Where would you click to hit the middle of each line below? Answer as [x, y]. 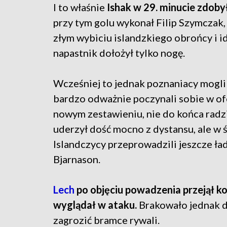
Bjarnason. [77, 159]
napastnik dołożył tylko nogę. [119, 53]
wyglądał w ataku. [95, 205]
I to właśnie [80, 7]
